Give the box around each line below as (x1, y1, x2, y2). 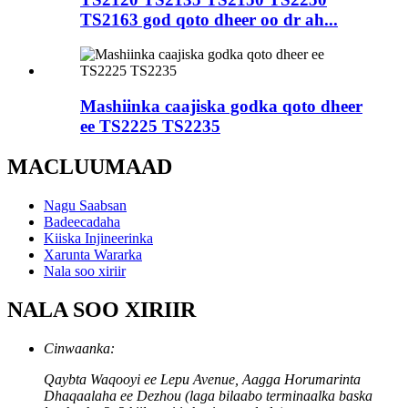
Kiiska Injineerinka (44, 229, 153, 246)
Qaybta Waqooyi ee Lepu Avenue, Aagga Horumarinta (44, 371, 361, 387)
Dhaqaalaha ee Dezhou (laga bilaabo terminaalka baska (44, 387, 372, 403)
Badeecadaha (44, 213, 120, 229)
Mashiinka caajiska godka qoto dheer (80, 96, 362, 116)
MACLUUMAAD (7, 154, 172, 178)
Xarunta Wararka (44, 246, 142, 262)
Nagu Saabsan (44, 197, 127, 213)
